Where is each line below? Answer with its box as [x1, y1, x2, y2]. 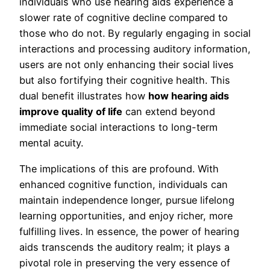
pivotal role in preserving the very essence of [19, 256, 230, 269]
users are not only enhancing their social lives [19, 58, 234, 71]
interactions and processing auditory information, [19, 43, 251, 55]
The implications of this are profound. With [19, 162, 219, 175]
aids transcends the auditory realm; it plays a [19, 240, 230, 253]
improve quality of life [19, 105, 122, 118]
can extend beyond [122, 105, 215, 118]
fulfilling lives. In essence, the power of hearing [19, 225, 239, 237]
